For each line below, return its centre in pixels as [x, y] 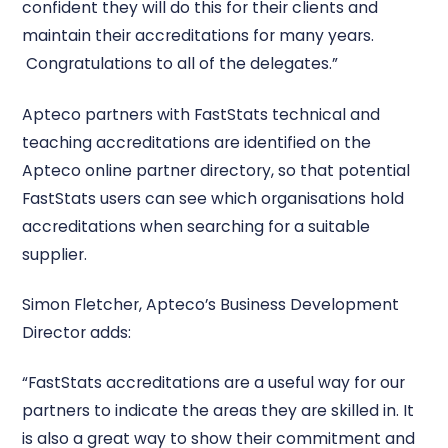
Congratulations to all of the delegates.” [180, 64]
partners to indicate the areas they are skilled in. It [218, 411]
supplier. [55, 254]
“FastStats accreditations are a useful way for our [214, 383]
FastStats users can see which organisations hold [213, 198]
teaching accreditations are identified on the [197, 142]
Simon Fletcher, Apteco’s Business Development [211, 304]
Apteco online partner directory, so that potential [216, 170]
